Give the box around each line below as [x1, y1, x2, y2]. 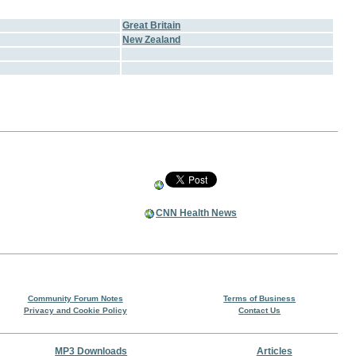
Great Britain [122, 20, 181, 32]
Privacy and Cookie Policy [23, 305, 127, 315]
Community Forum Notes [27, 293, 123, 303]
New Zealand [122, 34, 181, 46]
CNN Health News [156, 207, 238, 219]
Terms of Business [223, 293, 296, 303]
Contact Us [238, 305, 281, 315]
